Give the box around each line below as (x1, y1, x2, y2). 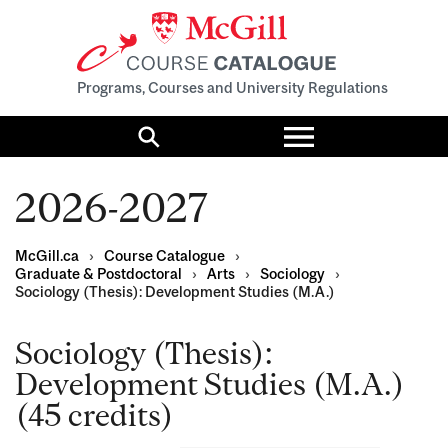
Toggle (297, 109, 379, 141)
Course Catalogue (104, 247, 225, 265)
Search (147, 130, 221, 158)
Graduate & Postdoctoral (15, 265, 182, 283)
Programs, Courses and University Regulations (76, 79, 388, 97)
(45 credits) (15, 398, 174, 433)
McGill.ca (15, 247, 79, 265)
